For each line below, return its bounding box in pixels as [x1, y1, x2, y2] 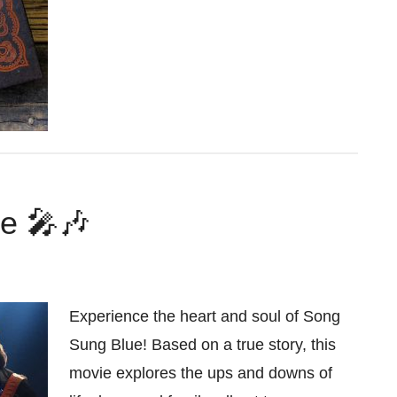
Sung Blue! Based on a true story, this [69, 336, 336, 354]
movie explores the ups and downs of [69, 364, 332, 382]
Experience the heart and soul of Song [69, 307, 340, 325]
